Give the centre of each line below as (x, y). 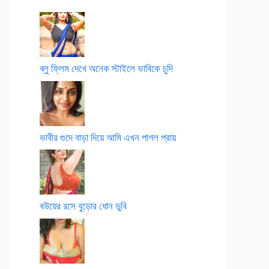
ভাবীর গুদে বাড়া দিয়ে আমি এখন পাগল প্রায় (108, 137)
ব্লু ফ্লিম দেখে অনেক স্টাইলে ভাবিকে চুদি (106, 68)
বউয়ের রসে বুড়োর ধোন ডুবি (83, 206)
